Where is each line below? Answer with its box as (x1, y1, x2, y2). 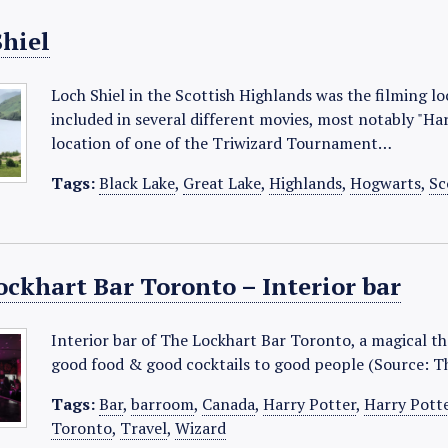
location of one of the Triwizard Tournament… (51, 132, 393, 154)
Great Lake (183, 172, 262, 194)
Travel (120, 417, 168, 439)
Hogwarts (350, 172, 422, 194)
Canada (202, 393, 256, 415)
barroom (131, 393, 195, 415)
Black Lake (99, 172, 176, 194)
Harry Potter (263, 393, 357, 415)
